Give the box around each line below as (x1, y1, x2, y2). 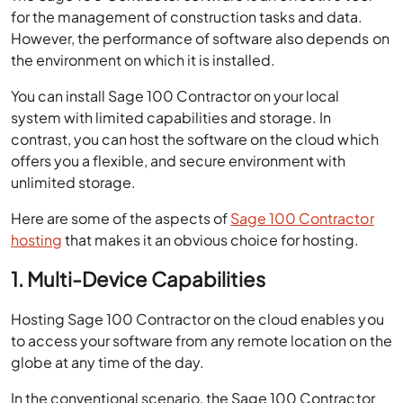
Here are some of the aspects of (11, 209, 231, 228)
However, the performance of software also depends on (11, 29, 390, 48)
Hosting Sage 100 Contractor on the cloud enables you (11, 309, 384, 328)
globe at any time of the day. (11, 353, 205, 372)
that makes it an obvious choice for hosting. (62, 230, 359, 249)
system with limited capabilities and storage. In (11, 108, 332, 127)
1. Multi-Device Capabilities (11, 266, 266, 291)
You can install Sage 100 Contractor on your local (11, 86, 340, 105)
